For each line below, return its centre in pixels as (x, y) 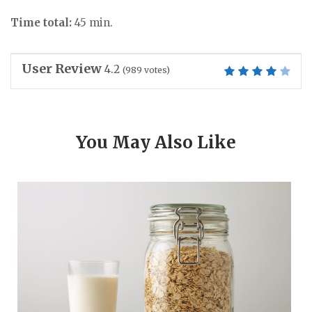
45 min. (92, 23)
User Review (62, 69)
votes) (156, 70)
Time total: (41, 23)
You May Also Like (156, 143)
